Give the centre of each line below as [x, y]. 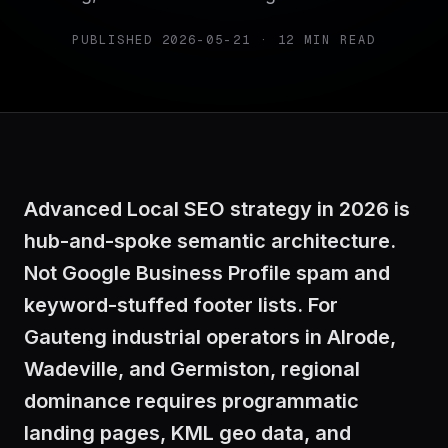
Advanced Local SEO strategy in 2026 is [217, 209]
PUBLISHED [112, 40]
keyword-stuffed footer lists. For [181, 305]
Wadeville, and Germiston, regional [192, 369]
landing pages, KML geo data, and [187, 433]
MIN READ [335, 40]
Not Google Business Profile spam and [207, 273]
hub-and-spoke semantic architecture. [210, 241]
